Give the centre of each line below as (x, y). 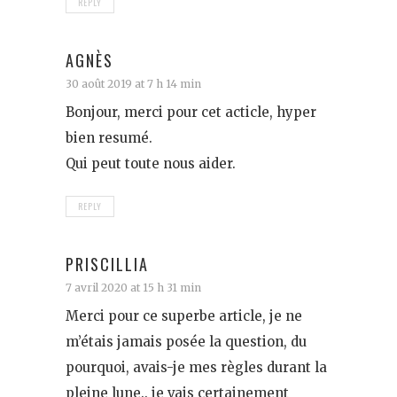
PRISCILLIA (107, 265)
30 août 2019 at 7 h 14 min (133, 84)
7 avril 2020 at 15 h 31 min (133, 288)
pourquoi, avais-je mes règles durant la (196, 368)
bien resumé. (109, 138)
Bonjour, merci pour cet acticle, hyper (191, 113)
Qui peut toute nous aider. (151, 164)
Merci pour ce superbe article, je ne (184, 316)
